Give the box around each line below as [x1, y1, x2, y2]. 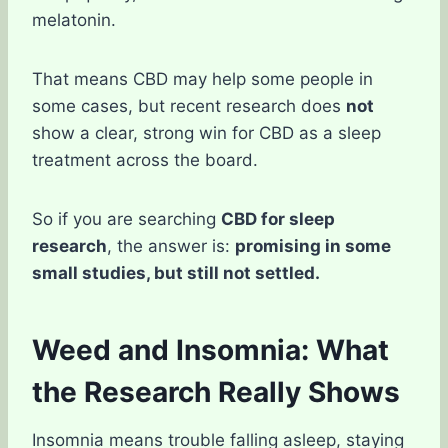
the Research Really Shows [32, 375, 400, 409]
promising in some [235, 236, 391, 256]
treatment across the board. [32, 150, 258, 170]
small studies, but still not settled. [32, 263, 320, 283]
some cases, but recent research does [32, 96, 346, 116]
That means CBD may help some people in [32, 69, 373, 89]
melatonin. [32, 10, 116, 30]
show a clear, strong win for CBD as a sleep [32, 123, 381, 143]
